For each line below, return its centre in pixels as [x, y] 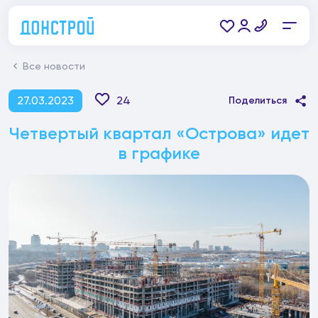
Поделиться [258, 100]
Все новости [54, 66]
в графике [159, 153]
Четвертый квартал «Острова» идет [159, 133]
